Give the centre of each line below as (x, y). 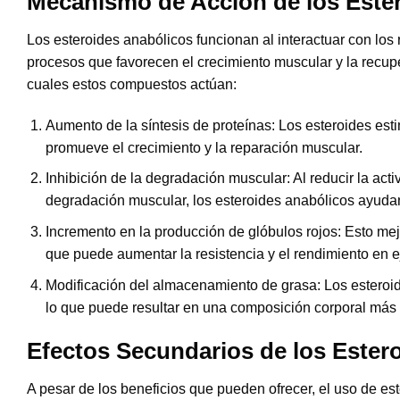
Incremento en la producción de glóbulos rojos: (193, 231)
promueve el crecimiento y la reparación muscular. (204, 147)
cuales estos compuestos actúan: (132, 84)
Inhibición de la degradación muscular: (167, 179)
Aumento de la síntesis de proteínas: (160, 125)
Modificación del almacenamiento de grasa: (183, 285)
